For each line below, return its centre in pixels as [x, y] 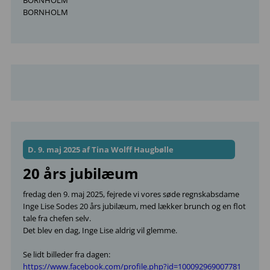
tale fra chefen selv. [57, 218]
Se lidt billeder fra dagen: [67, 254]
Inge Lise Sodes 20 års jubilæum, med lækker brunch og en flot [134, 206]
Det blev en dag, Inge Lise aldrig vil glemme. [100, 230]
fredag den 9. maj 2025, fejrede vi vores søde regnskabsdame [131, 194]
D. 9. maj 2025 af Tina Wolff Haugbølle [101, 149]
